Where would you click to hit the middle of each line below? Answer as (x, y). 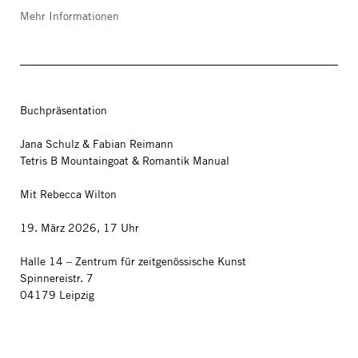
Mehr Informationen (70, 16)
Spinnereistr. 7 (57, 278)
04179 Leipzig (57, 295)
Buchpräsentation (64, 110)
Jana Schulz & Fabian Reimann (97, 144)
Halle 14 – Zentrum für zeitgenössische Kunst (133, 261)
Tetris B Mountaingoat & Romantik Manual (126, 161)
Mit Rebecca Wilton (68, 194)
